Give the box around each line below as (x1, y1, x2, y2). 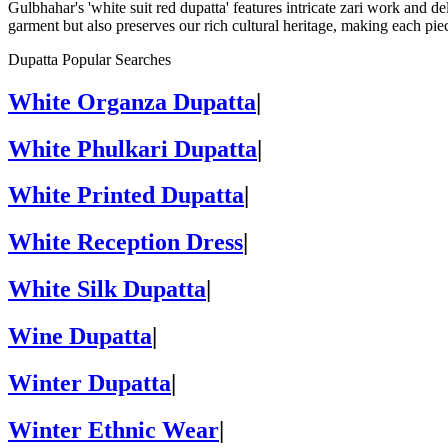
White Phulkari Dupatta (8, 135, 257, 162)
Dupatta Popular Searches (8, 50, 171, 68)
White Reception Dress (8, 229, 243, 256)
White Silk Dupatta (8, 276, 206, 303)
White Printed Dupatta (8, 182, 244, 209)
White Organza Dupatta (8, 88, 256, 115)
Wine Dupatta (8, 323, 152, 350)
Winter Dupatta (8, 370, 171, 397)
